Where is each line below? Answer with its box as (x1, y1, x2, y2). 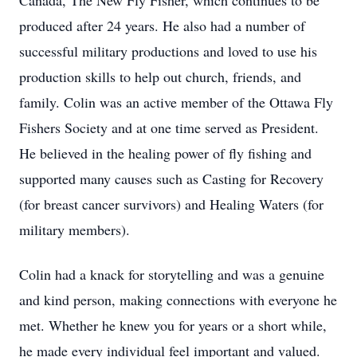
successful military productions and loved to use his (19, 41, 317, 61)
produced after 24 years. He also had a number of (19, 16, 305, 35)
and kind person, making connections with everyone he (19, 290, 337, 309)
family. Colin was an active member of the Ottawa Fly (19, 92, 333, 112)
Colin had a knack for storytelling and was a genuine (19, 265, 324, 284)
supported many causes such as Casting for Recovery (19, 169, 324, 188)
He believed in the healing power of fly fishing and (19, 143, 312, 163)
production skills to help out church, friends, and (19, 67, 301, 86)
